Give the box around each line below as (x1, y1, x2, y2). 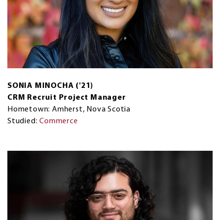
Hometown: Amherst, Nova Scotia (7, 106, 131, 114)
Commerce (39, 117, 78, 126)
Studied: (7, 117, 40, 126)
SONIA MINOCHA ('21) (7, 82, 94, 90)
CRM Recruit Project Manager (7, 94, 126, 102)
